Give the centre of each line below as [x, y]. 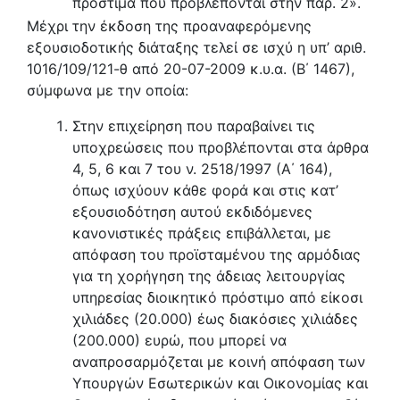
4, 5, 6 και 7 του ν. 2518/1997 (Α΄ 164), [203, 168]
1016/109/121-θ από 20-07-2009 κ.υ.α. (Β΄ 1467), [191, 68]
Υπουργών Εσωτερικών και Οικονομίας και [221, 383]
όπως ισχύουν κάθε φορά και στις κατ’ [206, 190]
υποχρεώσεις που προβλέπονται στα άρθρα [221, 147]
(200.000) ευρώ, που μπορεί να [180, 340]
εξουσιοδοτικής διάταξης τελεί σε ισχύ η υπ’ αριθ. [196, 47]
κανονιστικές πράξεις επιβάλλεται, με [202, 233]
